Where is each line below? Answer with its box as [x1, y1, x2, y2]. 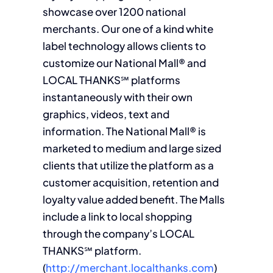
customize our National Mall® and [42, 56, 206, 69]
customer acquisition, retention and [42, 175, 219, 189]
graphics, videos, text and [42, 107, 169, 121]
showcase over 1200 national [42, 5, 186, 18]
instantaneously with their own [42, 90, 193, 104]
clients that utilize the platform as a [42, 158, 214, 172]
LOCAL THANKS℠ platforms [42, 73, 180, 87]
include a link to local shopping [42, 210, 192, 223]
